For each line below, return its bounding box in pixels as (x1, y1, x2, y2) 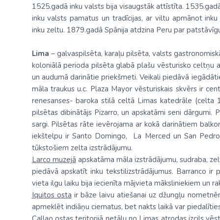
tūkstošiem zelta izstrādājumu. (31, 143, 133, 153)
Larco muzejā (31, 155, 76, 165)
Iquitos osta (31, 190, 72, 200)
